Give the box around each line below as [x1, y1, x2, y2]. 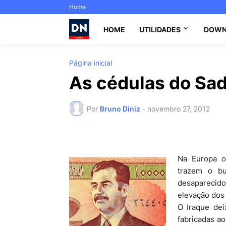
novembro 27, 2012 [147, 104, 210, 113]
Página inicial [69, 59, 112, 67]
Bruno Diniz [100, 104, 140, 113]
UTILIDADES [139, 25, 181, 34]
